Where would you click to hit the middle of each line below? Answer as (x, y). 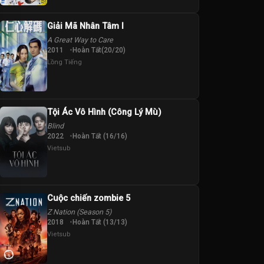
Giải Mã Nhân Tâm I (85, 27)
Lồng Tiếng (64, 62)
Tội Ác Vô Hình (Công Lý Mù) (104, 113)
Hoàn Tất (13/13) (100, 222)
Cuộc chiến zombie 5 (88, 199)
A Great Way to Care (80, 40)
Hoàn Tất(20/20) (99, 50)
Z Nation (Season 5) (79, 212)
